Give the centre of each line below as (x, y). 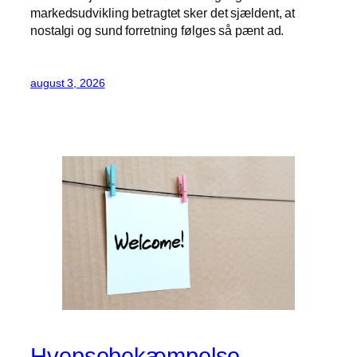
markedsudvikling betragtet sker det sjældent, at (163, 13)
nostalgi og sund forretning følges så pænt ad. (157, 31)
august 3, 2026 (68, 83)
